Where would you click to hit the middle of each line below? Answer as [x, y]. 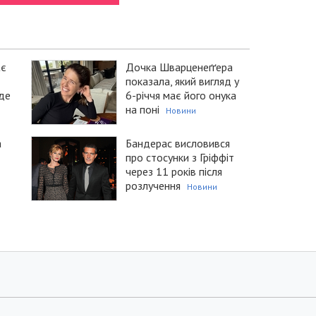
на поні [142, 110]
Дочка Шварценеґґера [179, 67]
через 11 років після [174, 172]
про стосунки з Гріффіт [180, 158]
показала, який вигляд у [182, 81]
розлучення [153, 186]
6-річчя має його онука [181, 96]
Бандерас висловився [178, 144]
